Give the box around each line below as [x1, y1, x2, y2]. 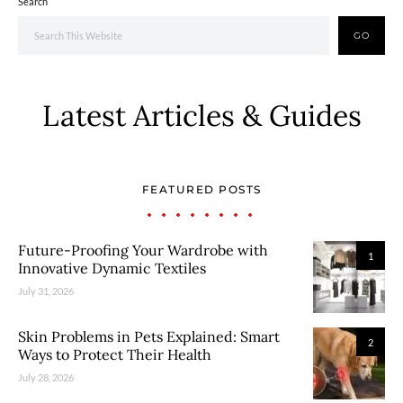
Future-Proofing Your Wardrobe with [18, 241, 268, 259]
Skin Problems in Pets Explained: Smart [18, 327, 280, 345]
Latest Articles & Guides [41, 97, 362, 134]
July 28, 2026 [18, 372, 74, 383]
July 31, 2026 [18, 285, 74, 297]
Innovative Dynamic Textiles [18, 259, 206, 277]
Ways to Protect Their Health [18, 345, 211, 363]
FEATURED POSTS [141, 183, 262, 196]
